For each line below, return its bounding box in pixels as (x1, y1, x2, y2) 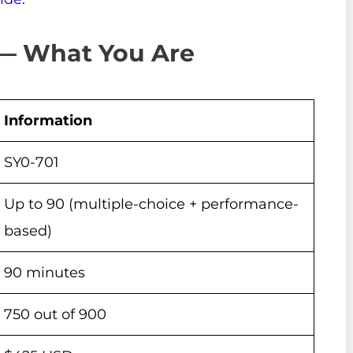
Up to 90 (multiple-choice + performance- (4, 195, 299, 213)
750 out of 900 (4, 305, 106, 323)
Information (4, 111, 92, 129)
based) (4, 221, 52, 240)
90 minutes (4, 263, 85, 281)
